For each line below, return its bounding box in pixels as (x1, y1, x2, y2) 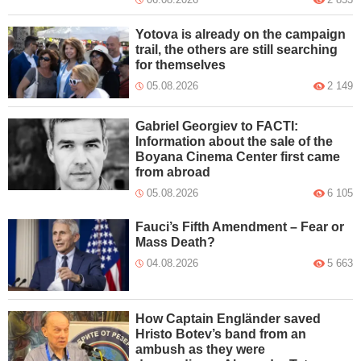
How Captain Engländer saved (135, 311, 322, 326)
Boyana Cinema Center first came (135, 149, 341, 164)
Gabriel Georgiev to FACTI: (135, 118, 299, 133)
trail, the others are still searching (135, 42, 338, 56)
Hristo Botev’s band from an (135, 326, 307, 341)
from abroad (135, 164, 211, 179)
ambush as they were (135, 342, 266, 356)
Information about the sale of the (135, 134, 334, 148)
